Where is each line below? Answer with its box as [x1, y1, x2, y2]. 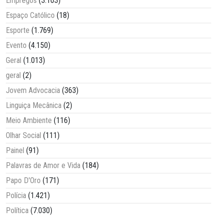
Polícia [6, 191, 26, 201]
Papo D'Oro [6, 176, 41, 186]
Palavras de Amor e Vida [6, 161, 80, 170]
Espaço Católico [6, 11, 55, 20]
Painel [6, 146, 24, 155]
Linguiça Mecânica [6, 101, 62, 110]
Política [6, 206, 29, 216]
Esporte [6, 26, 30, 35]
